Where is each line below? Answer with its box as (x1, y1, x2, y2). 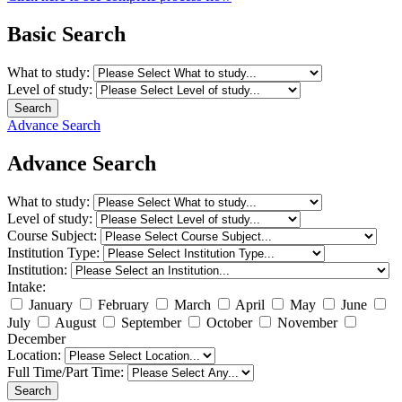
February (98, 296, 149, 312)
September (121, 314, 181, 330)
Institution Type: (7, 244, 103, 260)
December (7, 330, 66, 346)
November (277, 314, 337, 330)
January (29, 296, 73, 312)
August (55, 314, 96, 330)
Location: (7, 346, 65, 363)
